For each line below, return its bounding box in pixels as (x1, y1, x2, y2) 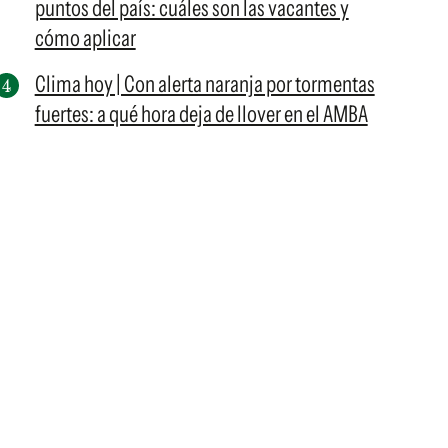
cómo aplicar (34, 24, 136, 52)
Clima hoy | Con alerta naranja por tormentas (34, 70, 375, 98)
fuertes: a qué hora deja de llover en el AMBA (34, 100, 368, 128)
